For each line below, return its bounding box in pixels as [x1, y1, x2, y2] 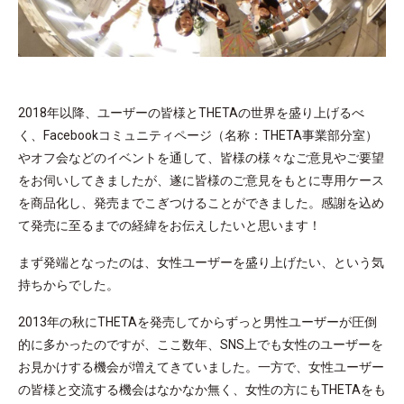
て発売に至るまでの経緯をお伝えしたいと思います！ [18, 217, 321, 233]
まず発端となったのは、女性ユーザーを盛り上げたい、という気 [18, 254, 384, 270]
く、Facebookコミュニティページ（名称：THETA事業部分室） [18, 127, 378, 142]
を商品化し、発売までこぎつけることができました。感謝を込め [18, 195, 384, 210]
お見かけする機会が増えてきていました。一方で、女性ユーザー [18, 359, 384, 374]
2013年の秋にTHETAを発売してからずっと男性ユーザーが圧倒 [18, 314, 377, 329]
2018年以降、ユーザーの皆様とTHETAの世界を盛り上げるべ [18, 105, 364, 120]
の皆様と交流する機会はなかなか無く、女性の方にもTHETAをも [18, 381, 386, 397]
